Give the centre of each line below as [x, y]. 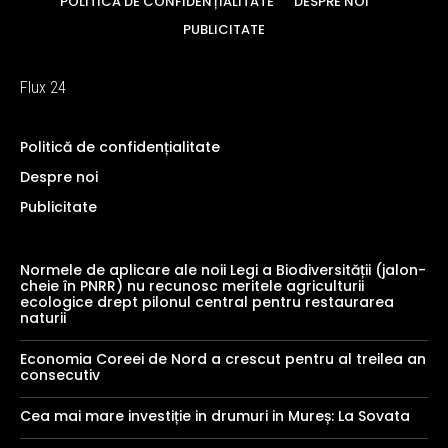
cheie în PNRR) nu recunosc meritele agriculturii [192, 286]
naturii [43, 318]
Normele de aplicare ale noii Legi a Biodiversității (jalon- [223, 270]
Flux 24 [43, 88]
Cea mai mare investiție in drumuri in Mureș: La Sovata [215, 416]
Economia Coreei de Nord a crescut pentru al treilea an [223, 359]
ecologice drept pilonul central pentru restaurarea [207, 302]
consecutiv [60, 375]
